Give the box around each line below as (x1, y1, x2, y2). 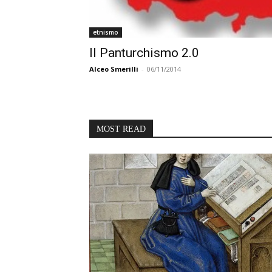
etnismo (93, 28, 118, 37)
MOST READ (97, 124, 146, 134)
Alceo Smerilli (89, 64, 138, 74)
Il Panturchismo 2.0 (89, 46, 199, 61)
